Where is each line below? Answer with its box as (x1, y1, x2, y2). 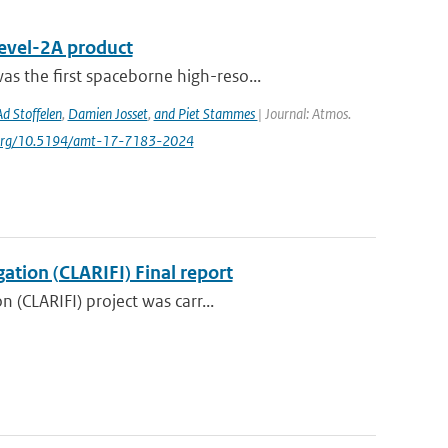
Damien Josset (67, 104, 148, 123)
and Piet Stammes (153, 104, 258, 123)
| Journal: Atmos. (257, 104, 351, 123)
